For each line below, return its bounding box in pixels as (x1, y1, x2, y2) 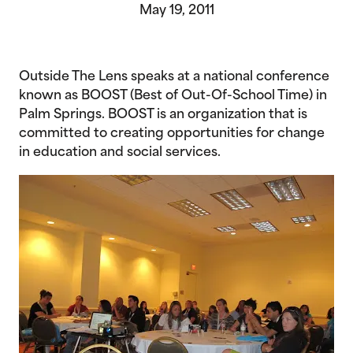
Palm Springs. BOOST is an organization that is (19, 109, 307, 121)
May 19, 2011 (139, 5, 214, 17)
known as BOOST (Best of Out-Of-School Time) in (19, 90, 327, 102)
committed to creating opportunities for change (19, 128, 325, 140)
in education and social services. (19, 147, 221, 159)
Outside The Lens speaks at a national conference (19, 71, 329, 84)
